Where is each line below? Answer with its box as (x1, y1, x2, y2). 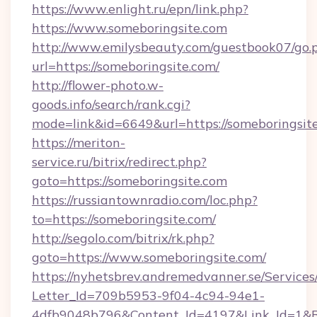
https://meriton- (32, 134, 125, 151)
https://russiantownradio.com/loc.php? (32, 192, 258, 208)
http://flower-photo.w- (32, 77, 163, 93)
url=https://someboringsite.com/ (32, 58, 219, 74)
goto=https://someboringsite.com (32, 173, 227, 189)
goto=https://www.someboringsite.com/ (32, 249, 266, 265)
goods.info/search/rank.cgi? (32, 96, 190, 113)
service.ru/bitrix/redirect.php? (32, 154, 207, 170)
